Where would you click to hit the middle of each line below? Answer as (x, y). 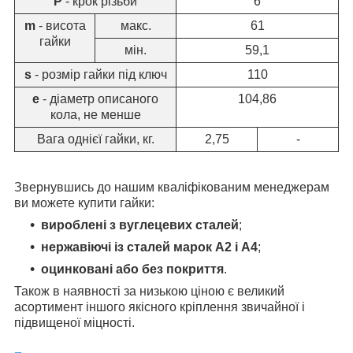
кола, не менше (95, 115)
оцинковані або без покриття (132, 269)
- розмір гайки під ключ (99, 75)
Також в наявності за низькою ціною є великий (149, 292)
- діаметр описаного (99, 99)
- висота (60, 26)
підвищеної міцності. (74, 323)
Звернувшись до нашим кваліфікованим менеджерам (172, 188)
